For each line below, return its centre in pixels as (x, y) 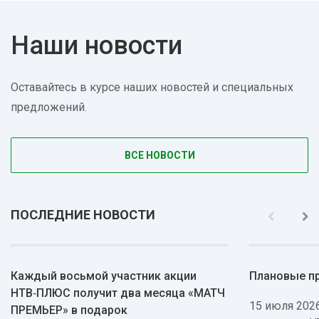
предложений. (49, 107)
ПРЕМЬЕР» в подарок (69, 310)
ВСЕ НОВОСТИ (159, 155)
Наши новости (96, 46)
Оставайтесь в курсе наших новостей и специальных (152, 87)
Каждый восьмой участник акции (104, 276)
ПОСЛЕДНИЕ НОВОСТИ (83, 215)
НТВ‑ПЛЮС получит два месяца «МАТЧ (118, 293)
